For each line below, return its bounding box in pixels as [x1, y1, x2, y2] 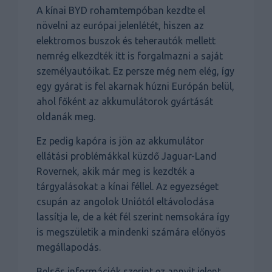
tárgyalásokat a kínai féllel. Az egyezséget [36, 181, 219, 192]
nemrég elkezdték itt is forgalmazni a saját [36, 50, 223, 62]
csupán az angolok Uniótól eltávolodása [36, 196, 214, 208]
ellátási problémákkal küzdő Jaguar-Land [36, 151, 217, 162]
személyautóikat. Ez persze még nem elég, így [36, 66, 234, 77]
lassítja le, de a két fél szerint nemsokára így [36, 211, 229, 223]
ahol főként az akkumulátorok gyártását [36, 96, 213, 107]
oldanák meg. [36, 111, 95, 123]
